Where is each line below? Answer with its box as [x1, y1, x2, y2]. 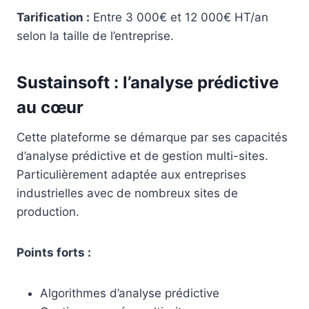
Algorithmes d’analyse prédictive [40, 286, 219, 300]
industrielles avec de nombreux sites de [17, 186, 238, 200]
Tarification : [17, 10, 90, 24]
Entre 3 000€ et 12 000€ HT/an [90, 10, 268, 24]
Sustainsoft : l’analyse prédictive [17, 72, 279, 92]
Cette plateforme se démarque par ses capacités [17, 130, 288, 144]
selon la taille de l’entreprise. [17, 28, 174, 43]
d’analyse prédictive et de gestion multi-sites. [17, 148, 268, 163]
